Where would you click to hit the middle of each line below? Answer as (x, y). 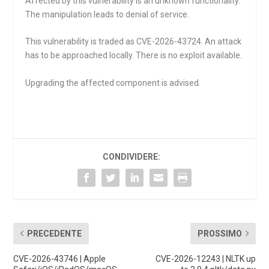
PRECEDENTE (55, 233)
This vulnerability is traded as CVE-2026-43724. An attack (134, 42)
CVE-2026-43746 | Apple (60, 258)
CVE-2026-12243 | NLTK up (205, 258)
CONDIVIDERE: (131, 156)
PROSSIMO (219, 233)
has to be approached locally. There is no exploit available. (134, 56)
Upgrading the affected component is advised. (113, 83)
